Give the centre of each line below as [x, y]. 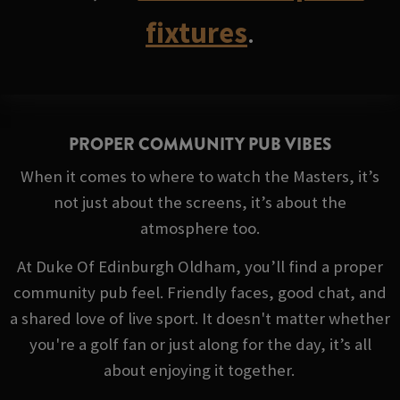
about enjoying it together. [199, 370]
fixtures [196, 32]
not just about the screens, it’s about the [200, 202]
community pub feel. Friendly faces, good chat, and [200, 292]
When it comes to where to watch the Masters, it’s [200, 176]
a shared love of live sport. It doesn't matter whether [200, 318]
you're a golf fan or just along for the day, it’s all [200, 344]
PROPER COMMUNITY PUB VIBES [200, 145]
